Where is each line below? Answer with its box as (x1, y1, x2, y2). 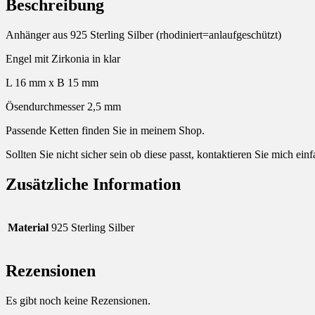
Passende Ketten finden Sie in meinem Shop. (6, 124, 205, 137)
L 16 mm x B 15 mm (6, 77, 98, 89)
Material (8, 221, 49, 233)
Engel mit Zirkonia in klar (6, 53, 120, 65)
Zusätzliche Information (6, 175, 181, 194)
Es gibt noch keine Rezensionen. (6, 294, 150, 307)
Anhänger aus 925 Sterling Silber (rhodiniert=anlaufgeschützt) (6, 29, 281, 41)
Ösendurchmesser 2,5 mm (6, 101, 121, 113)
